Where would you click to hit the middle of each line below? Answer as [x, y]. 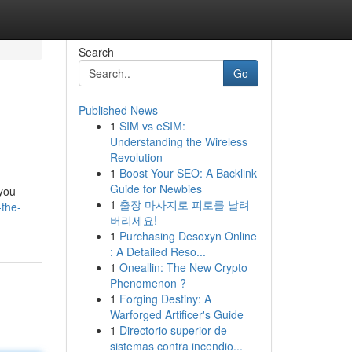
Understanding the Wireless [178, 141]
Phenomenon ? [148, 283]
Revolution [136, 157]
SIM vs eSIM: [152, 126]
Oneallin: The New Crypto [183, 267]
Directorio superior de [173, 330]
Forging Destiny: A [165, 299]
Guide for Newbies [156, 189]
